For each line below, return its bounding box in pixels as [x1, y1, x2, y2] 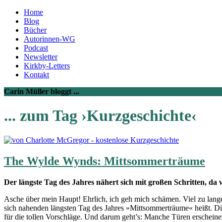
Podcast [24, 44, 48, 52]
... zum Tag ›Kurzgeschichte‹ [4, 107, 197, 125]
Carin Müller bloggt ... [4, 87, 79, 96]
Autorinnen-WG [24, 35, 75, 43]
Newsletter [24, 53, 57, 61]
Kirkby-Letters [24, 61, 70, 70]
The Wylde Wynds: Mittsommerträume [4, 154, 205, 167]
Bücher [24, 26, 47, 34]
